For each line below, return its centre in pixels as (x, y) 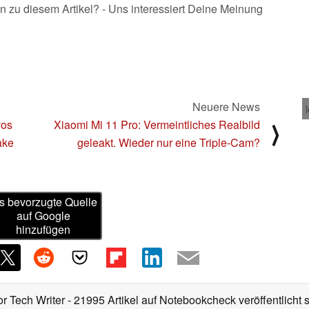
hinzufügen (43, 230)
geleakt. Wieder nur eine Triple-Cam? (169, 142)
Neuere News (226, 106)
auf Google (43, 216)
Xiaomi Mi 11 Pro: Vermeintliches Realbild (157, 124)
